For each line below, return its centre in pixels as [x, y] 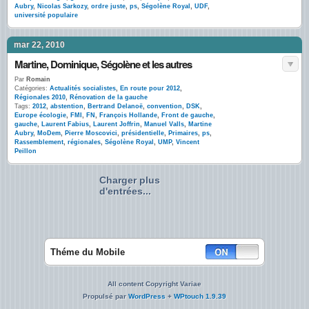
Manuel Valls [164, 124]
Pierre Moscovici [91, 133]
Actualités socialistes [83, 88]
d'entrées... [125, 191]
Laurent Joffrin [117, 124]
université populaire [46, 15]
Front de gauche [187, 115]
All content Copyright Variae [154, 284]
